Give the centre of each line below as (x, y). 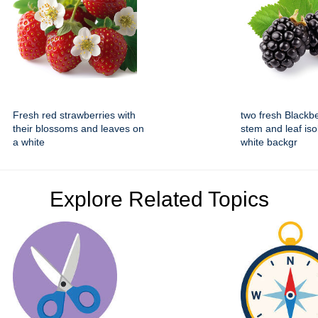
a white (29, 142)
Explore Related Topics (159, 199)
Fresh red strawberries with (74, 115)
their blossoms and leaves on (78, 129)
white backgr (269, 142)
